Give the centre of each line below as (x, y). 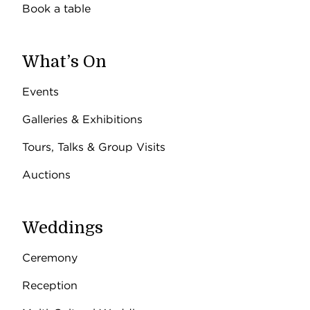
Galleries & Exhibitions (82, 119)
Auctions (46, 175)
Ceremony (50, 258)
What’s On (64, 62)
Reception (50, 285)
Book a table (56, 9)
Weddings (63, 228)
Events (40, 92)
